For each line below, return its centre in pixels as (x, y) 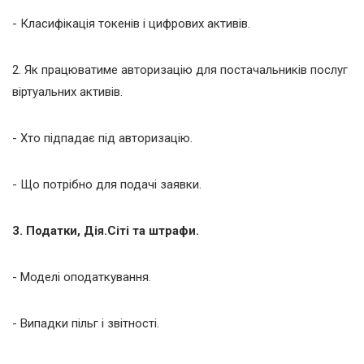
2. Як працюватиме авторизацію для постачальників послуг (180, 69)
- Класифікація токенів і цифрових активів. (131, 23)
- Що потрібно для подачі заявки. (107, 184)
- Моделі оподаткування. (82, 277)
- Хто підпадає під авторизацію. (102, 138)
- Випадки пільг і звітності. (86, 323)
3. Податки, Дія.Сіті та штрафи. (106, 230)
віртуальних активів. (67, 91)
